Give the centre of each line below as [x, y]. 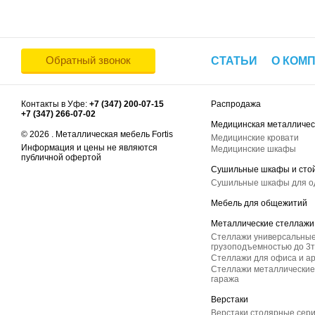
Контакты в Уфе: [55, 104]
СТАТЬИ [234, 61]
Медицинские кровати [255, 138]
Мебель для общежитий [259, 203]
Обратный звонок [88, 60]
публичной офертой [61, 157]
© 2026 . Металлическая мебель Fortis [97, 134]
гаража [225, 279]
